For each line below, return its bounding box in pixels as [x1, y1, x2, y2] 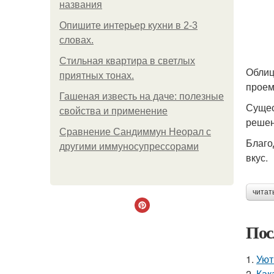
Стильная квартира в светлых [59, 56, 195, 66]
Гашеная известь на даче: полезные [59, 91, 224, 102]
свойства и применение [59, 106, 168, 116]
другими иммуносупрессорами [59, 141, 199, 152]
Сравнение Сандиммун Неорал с [59, 127, 211, 137]
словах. [59, 35, 94, 45]
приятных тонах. [59, 70, 134, 81]
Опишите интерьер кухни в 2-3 [59, 20, 198, 31]
